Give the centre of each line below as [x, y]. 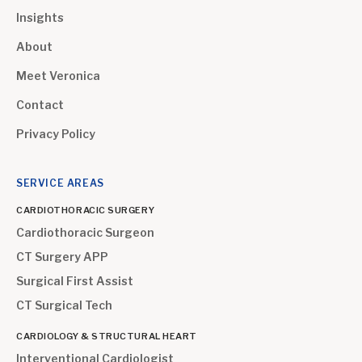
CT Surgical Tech [64, 305]
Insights [40, 17]
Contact [40, 105]
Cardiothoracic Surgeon [85, 232]
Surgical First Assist [75, 281]
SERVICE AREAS [60, 183]
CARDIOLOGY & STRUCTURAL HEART [107, 336]
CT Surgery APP [62, 257]
